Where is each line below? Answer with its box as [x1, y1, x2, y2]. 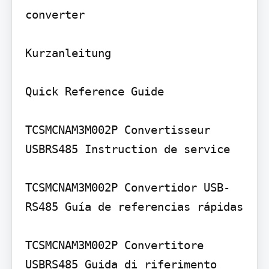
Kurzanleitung [25, 46, 111, 59]
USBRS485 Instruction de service [25, 142, 230, 156]
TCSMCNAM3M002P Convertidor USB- [25, 180, 230, 194]
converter [25, 7, 85, 21]
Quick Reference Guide [25, 84, 164, 98]
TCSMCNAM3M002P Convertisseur [25, 122, 210, 136]
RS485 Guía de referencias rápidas [25, 199, 243, 213]
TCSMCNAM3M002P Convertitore [25, 238, 204, 252]
